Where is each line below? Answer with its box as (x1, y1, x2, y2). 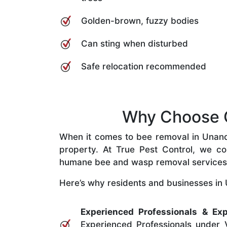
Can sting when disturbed (81, 38, 188, 49)
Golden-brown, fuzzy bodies (81, 15, 199, 26)
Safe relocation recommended (81, 61, 206, 71)
